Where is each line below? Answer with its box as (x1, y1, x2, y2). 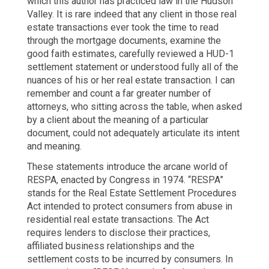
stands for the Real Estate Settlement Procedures (26, 187, 237, 199)
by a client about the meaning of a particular (26, 114, 208, 126)
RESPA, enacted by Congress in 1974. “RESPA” (26, 174, 223, 186)
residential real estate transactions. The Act (26, 213, 209, 225)
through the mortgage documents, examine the (26, 35, 221, 47)
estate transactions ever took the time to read (26, 22, 219, 34)
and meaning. (26, 141, 82, 153)
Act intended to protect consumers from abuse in (26, 200, 232, 212)
